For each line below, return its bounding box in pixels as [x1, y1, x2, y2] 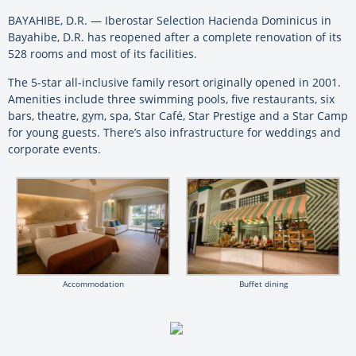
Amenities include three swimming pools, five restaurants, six [8, 91, 335, 106]
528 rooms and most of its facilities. [8, 45, 197, 61]
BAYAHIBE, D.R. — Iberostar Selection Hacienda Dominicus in [8, 12, 331, 28]
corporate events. [8, 141, 101, 157]
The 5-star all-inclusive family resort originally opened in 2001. [8, 74, 341, 90]
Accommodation [62, 277, 124, 289]
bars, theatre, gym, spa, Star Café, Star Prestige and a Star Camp [8, 107, 348, 123]
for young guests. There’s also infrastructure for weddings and [8, 124, 341, 140]
